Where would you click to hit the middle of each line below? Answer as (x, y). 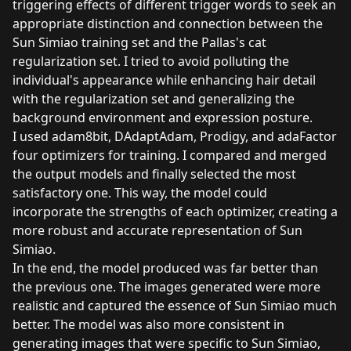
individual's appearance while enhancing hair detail (164, 80)
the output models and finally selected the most (154, 174)
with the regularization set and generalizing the (154, 99)
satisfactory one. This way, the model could (140, 193)
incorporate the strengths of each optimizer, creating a (175, 212)
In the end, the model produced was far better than (165, 268)
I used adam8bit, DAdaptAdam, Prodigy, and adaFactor (175, 137)
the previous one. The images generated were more (166, 287)
